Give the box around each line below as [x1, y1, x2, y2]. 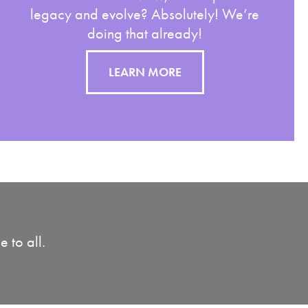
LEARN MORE [108, 64, 181, 80]
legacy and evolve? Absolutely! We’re [30, 4, 260, 24]
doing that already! [87, 23, 203, 43]
